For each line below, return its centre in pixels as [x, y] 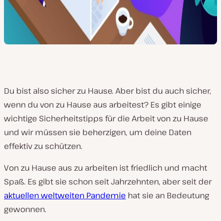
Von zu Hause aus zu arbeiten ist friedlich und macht [106, 168]
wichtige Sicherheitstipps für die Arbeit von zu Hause [106, 118]
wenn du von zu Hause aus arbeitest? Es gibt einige [103, 105]
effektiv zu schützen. [43, 146]
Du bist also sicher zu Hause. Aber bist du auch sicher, [108, 91]
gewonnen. [25, 209]
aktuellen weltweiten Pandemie [65, 195]
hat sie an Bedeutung [167, 195]
